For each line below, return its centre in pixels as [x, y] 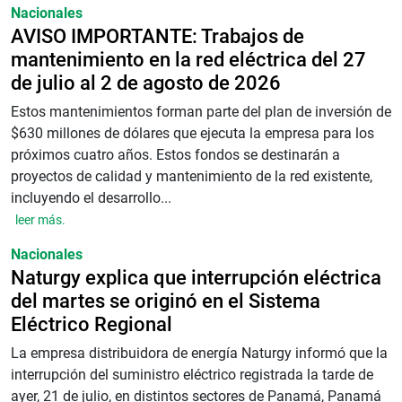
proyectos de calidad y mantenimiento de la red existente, [192, 176]
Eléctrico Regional [92, 324]
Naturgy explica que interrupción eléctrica [196, 277]
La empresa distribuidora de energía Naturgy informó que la [199, 353]
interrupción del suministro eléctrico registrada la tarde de [192, 375]
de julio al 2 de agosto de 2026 [146, 83]
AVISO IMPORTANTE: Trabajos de [157, 36]
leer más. [40, 220]
